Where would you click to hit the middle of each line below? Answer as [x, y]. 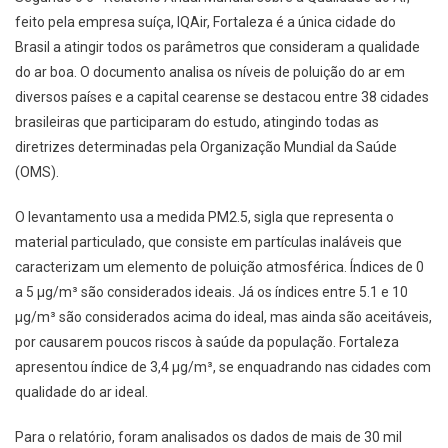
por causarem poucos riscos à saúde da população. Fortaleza [207, 342]
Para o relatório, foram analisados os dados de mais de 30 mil [208, 437]
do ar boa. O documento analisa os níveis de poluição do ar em [210, 72]
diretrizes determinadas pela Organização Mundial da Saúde [206, 147]
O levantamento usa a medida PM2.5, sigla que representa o [204, 217]
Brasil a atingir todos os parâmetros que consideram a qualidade [217, 47]
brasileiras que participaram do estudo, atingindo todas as [197, 122]
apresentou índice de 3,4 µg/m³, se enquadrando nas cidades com [223, 367]
